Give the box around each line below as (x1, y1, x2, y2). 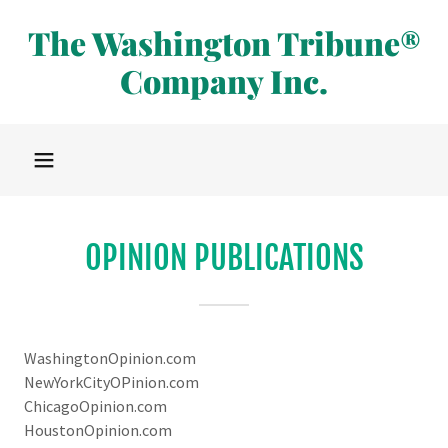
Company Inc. (120, 59, 328, 102)
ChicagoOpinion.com (24, 396, 167, 416)
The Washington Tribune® (27, 21, 421, 64)
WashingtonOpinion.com (24, 348, 196, 368)
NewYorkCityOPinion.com (24, 372, 199, 392)
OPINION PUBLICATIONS (84, 238, 364, 278)
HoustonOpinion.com (24, 420, 172, 440)
